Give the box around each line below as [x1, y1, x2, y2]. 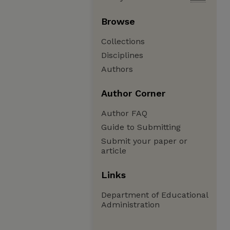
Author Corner [101, 88, 165, 99]
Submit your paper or [101, 136, 187, 146]
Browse [101, 16, 135, 27]
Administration [101, 200, 160, 209]
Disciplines [101, 50, 143, 60]
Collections [101, 36, 145, 46]
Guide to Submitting [101, 122, 181, 132]
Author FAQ [101, 108, 147, 118]
